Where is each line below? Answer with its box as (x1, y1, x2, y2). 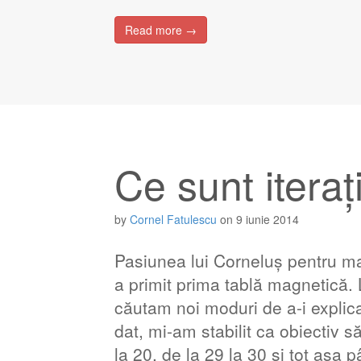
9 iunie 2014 (235, 211, 299, 227)
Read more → (124, 22, 197, 38)
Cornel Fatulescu (129, 211, 217, 227)
